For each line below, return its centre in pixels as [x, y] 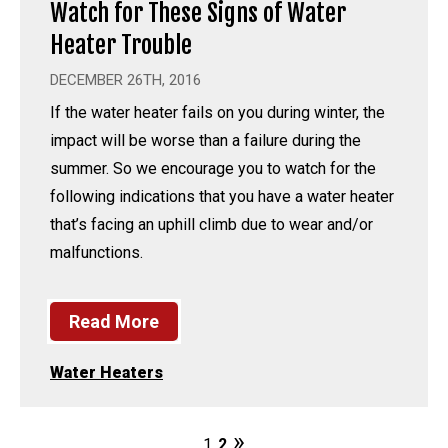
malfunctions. [96, 252]
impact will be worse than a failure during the [205, 140]
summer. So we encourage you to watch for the [213, 168]
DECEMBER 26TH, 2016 [125, 79]
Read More [114, 321]
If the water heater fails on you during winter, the [217, 112]
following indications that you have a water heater [222, 196]
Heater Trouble [121, 44]
